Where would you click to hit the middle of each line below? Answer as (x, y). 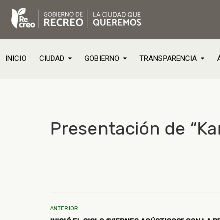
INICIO (16, 58)
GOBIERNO (102, 58)
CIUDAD (52, 58)
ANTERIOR (64, 208)
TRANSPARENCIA (168, 58)
